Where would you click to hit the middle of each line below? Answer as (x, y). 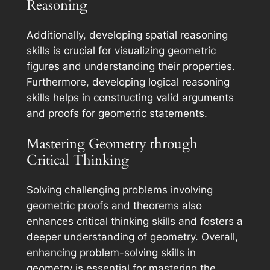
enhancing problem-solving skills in (111, 252)
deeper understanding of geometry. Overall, (132, 237)
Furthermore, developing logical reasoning (128, 82)
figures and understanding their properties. (130, 67)
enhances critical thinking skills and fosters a (134, 221)
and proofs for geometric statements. (117, 114)
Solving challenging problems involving (119, 190)
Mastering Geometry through (112, 143)
